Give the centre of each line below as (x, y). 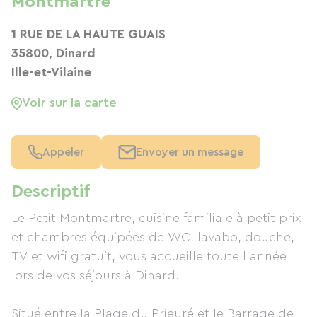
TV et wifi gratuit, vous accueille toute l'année (149, 256)
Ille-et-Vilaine (51, 72)
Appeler (63, 152)
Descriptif (51, 192)
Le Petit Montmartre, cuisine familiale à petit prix (156, 218)
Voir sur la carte (69, 103)
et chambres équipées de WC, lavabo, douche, (153, 237)
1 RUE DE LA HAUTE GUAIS (88, 34)
